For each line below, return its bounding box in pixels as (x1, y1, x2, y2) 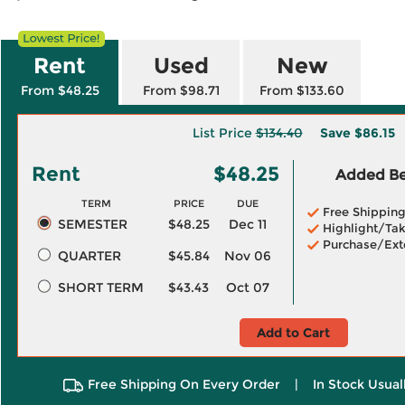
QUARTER (57, 248, 121, 264)
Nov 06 (224, 248, 271, 264)
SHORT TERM (57, 279, 144, 296)
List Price (192, 125, 256, 141)
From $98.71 (142, 82, 220, 99)
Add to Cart (257, 325, 330, 341)
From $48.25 (20, 82, 99, 99)
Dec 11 (229, 216, 267, 232)
